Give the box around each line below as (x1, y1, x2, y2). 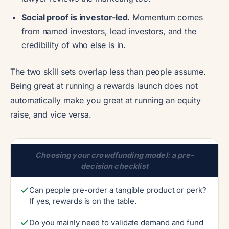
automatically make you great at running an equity (10, 95, 201, 105)
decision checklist (81, 161, 148, 170)
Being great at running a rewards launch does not (10, 80, 198, 91)
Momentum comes (130, 12, 203, 22)
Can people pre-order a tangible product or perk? (29, 185, 207, 195)
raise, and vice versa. (10, 109, 92, 120)
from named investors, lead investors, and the (21, 26, 196, 36)
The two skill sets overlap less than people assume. (10, 66, 206, 77)
